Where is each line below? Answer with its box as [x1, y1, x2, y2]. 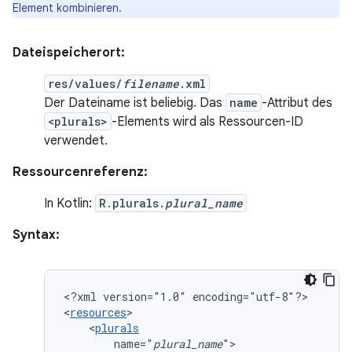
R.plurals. [99, 196, 165, 211]
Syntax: [13, 227, 60, 243]
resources [70, 305, 126, 320]
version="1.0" [103, 289, 186, 304]
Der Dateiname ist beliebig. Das [44, 95, 225, 111]
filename [123, 76, 179, 91]
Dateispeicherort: [13, 45, 125, 60]
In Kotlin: [44, 196, 95, 211]
